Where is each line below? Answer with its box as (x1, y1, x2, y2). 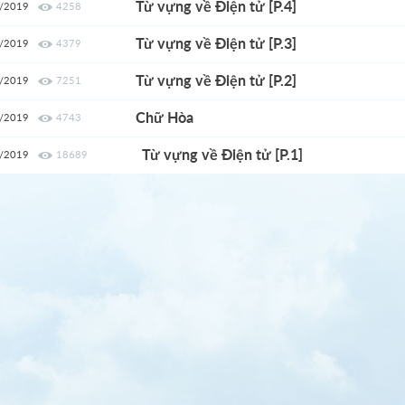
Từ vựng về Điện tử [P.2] (136, 74, 297, 89)
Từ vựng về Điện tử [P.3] (136, 37, 297, 52)
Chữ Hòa (136, 111, 194, 126)
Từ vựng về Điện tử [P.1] (142, 148, 304, 163)
